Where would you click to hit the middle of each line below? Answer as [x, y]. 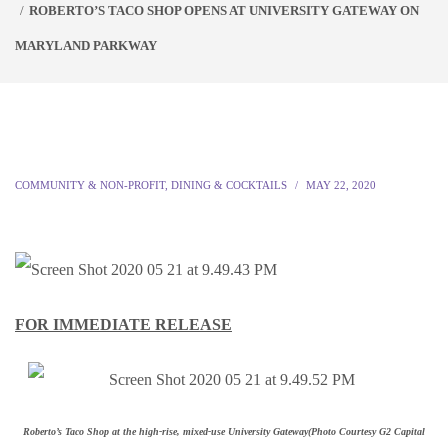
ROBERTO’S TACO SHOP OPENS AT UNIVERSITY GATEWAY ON [224, 10]
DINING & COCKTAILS [229, 185]
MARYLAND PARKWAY [86, 45]
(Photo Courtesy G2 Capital [366, 431]
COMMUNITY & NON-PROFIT [90, 185]
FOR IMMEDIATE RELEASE [123, 324]
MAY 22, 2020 [341, 185]
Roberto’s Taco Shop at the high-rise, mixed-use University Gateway [165, 431]
